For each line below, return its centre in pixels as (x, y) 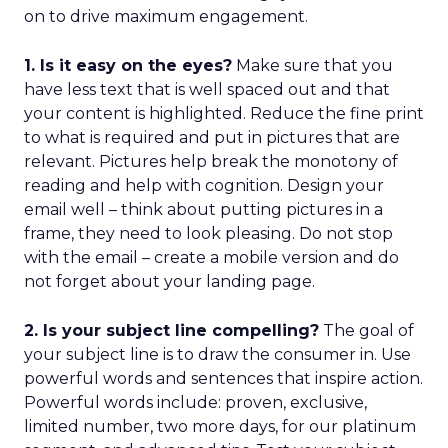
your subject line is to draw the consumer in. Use (217, 354)
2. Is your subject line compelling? (171, 330)
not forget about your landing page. (169, 281)
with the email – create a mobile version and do (211, 257)
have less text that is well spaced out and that (207, 89)
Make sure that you (312, 65)
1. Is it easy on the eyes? (128, 65)
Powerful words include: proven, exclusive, (195, 402)
